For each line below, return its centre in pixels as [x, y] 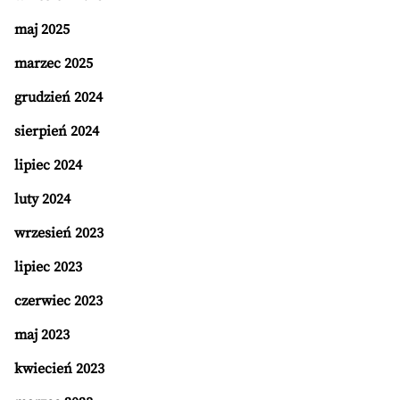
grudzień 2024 [58, 97]
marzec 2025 [54, 63]
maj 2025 [42, 29]
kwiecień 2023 [59, 369]
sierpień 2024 [57, 131]
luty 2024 [42, 199]
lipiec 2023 [48, 267]
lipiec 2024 [48, 165]
